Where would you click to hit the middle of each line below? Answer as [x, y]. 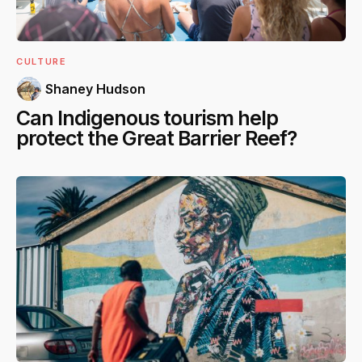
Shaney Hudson [95, 88]
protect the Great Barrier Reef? [156, 138]
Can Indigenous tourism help [147, 118]
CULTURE [42, 61]
